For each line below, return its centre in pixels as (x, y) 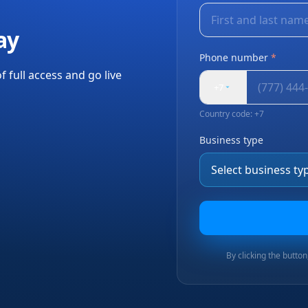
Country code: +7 (231, 114)
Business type (231, 140)
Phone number (233, 57)
